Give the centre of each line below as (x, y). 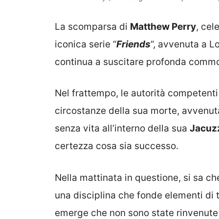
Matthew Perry (163, 26)
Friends (133, 44)
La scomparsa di (92, 26)
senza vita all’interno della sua (122, 129)
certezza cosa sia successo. (117, 146)
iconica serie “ (86, 44)
